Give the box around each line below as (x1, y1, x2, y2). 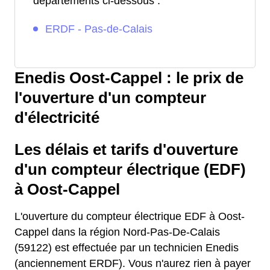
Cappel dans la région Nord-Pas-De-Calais (14, 226, 220, 239)
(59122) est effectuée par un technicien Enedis (14, 242, 239, 254)
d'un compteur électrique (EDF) (14, 161, 246, 178)
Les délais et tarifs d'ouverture (14, 141, 238, 159)
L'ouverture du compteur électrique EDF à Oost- (14, 210, 245, 223)
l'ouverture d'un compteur (14, 89, 206, 107)
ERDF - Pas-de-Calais (45, 23, 152, 36)
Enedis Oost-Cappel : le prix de (14, 69, 243, 87)
